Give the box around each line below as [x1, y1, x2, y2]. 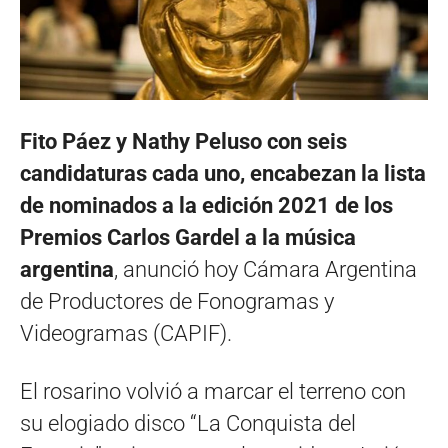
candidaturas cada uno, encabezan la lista [20, 160, 426, 186]
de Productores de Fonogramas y [20, 288, 334, 314]
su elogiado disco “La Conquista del [20, 410, 356, 436]
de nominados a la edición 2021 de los [20, 192, 393, 218]
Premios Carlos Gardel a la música [20, 224, 356, 250]
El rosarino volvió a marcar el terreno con [20, 378, 406, 404]
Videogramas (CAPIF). [20, 320, 232, 346]
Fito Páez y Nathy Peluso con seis [20, 128, 347, 154]
